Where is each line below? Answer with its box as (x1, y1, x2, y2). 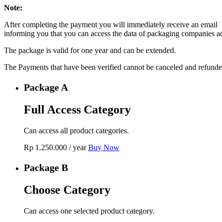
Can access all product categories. (24, 126, 129, 135)
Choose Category (24, 183, 111, 196)
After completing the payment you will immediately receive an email (4, 20, 218, 29)
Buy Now (88, 143, 119, 152)
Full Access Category (24, 103, 131, 116)
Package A (24, 81, 68, 93)
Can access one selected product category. (24, 206, 155, 215)
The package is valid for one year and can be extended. (4, 46, 176, 55)
